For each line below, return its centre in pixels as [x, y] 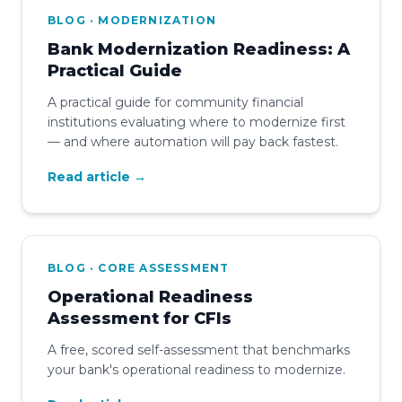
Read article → [97, 176]
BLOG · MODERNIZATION [132, 20]
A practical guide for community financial [175, 102]
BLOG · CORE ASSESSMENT [139, 267]
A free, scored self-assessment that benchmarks [199, 350]
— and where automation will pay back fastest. [193, 141]
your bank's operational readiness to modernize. [197, 369]
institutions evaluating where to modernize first [197, 122]
